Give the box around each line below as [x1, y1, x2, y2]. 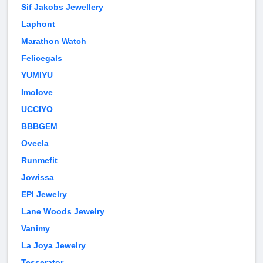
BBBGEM [21, 122, 58, 131]
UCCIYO [21, 104, 53, 114]
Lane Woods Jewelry [21, 207, 104, 217]
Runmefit [21, 156, 58, 166]
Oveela [21, 139, 49, 149]
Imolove [21, 87, 53, 97]
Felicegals [21, 53, 62, 63]
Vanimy [21, 224, 50, 234]
